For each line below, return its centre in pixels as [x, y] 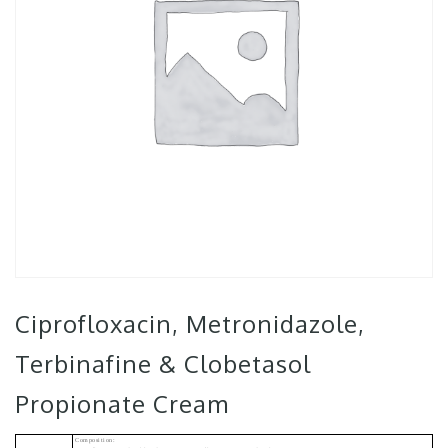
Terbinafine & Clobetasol [163, 363]
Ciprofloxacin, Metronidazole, [190, 323]
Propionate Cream [122, 403]
